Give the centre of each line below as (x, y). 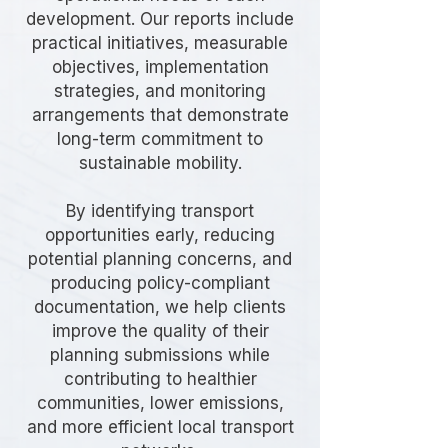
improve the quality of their (160, 331)
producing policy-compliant (160, 283)
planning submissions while (160, 355)
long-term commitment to (160, 139)
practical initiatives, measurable (160, 43)
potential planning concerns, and (160, 259)
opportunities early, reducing (160, 235)
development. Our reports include (160, 19)
